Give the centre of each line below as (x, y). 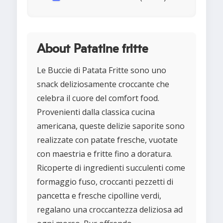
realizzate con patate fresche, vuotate (107, 140)
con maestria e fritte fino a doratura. (105, 154)
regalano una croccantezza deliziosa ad (110, 210)
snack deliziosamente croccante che (103, 84)
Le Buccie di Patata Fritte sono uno (102, 70)
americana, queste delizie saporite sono (111, 126)
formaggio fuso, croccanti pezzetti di (105, 182)
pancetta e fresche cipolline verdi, (99, 196)
